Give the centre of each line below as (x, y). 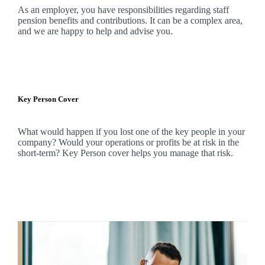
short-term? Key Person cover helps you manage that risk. (125, 153)
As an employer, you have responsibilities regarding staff (123, 9)
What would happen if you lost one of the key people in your (131, 132)
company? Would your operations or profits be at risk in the (128, 143)
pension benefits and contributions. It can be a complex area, (130, 20)
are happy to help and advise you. (110, 31)
